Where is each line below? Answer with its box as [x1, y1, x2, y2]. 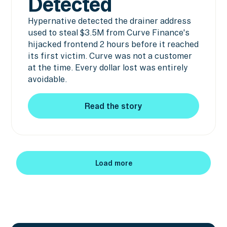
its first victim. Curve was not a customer [27, 51, 192, 61]
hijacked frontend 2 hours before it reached [27, 40, 199, 49]
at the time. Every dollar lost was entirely [27, 63, 188, 72]
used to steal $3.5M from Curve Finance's [27, 28, 190, 37]
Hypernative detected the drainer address [27, 16, 191, 26]
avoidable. [27, 74, 67, 84]
